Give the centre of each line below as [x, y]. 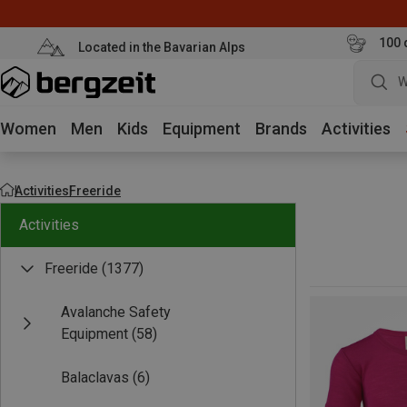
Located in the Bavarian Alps [161, 47]
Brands [281, 129]
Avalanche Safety [116, 312]
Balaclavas [95, 377]
